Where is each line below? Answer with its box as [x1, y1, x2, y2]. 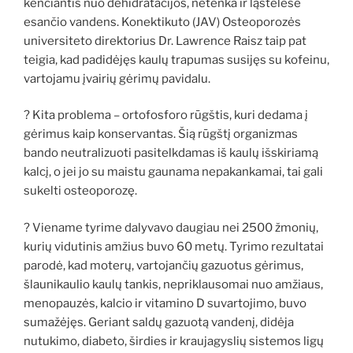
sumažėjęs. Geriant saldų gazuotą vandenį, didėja [24, 314, 294, 329]
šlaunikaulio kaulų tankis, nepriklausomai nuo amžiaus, [24, 277, 323, 292]
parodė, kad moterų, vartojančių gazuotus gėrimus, [24, 258, 303, 273]
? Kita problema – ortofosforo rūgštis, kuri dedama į [24, 108, 308, 123]
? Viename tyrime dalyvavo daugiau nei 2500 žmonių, [24, 220, 318, 235]
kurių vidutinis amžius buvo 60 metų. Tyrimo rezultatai [24, 239, 324, 254]
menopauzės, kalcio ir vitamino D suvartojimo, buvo [24, 295, 307, 310]
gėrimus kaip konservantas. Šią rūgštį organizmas [24, 127, 298, 142]
